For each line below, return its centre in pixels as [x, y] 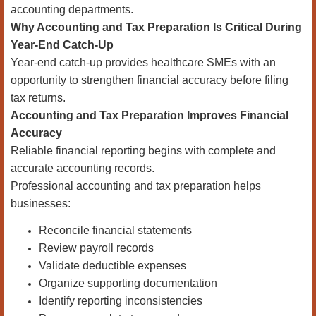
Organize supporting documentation [128, 283]
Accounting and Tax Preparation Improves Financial [150, 115]
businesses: [41, 203]
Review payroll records [96, 248]
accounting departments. [72, 10]
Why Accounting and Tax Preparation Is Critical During [156, 27]
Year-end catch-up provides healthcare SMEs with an [143, 62]
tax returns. [38, 98]
